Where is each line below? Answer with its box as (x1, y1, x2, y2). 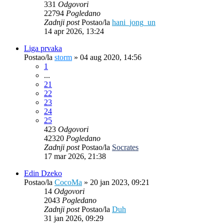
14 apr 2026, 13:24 (44, 26, 104, 35)
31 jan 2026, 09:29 (44, 213, 103, 222)
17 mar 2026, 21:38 (44, 151, 106, 160)
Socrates (112, 142, 138, 151)
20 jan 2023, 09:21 (90, 177, 149, 186)
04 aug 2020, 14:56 (80, 52, 141, 61)
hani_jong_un (112, 17, 155, 26)
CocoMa (54, 177, 82, 186)
